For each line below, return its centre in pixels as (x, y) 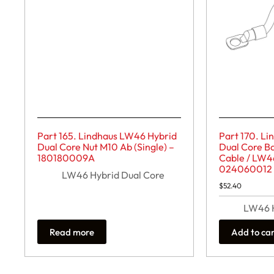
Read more (72, 232)
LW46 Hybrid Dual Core (113, 175)
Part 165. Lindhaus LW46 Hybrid (107, 136)
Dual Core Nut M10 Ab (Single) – (106, 147)
